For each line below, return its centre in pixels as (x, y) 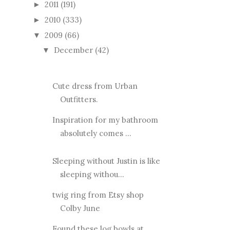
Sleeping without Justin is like (106, 161)
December (73, 50)
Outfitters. (81, 100)
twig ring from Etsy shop (98, 195)
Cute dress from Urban (95, 86)
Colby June (80, 208)
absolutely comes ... (95, 133)
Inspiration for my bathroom (105, 120)
